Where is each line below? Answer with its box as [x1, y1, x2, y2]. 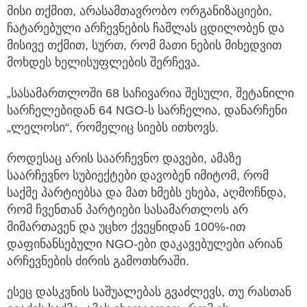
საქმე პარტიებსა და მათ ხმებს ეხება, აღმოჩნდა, [7, 186, 286, 200]
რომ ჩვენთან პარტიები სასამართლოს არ [7, 203, 248, 217]
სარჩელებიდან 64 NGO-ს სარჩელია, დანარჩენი [7, 103, 287, 118]
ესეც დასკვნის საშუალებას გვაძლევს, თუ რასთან [7, 285, 291, 299]
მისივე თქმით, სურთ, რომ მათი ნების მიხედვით [7, 38, 282, 53]
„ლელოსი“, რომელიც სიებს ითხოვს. [7, 121, 219, 135]
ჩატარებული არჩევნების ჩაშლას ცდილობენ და [7, 21, 284, 36]
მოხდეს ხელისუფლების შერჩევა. [7, 56, 200, 70]
